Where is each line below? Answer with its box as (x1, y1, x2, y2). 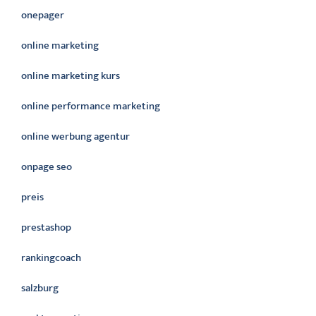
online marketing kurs (21, 67, 120, 85)
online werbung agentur (21, 128, 130, 145)
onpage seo (21, 158, 72, 176)
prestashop (21, 219, 71, 236)
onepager (21, 6, 64, 24)
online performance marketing (21, 97, 160, 115)
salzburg (21, 279, 59, 297)
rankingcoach (21, 249, 81, 267)
